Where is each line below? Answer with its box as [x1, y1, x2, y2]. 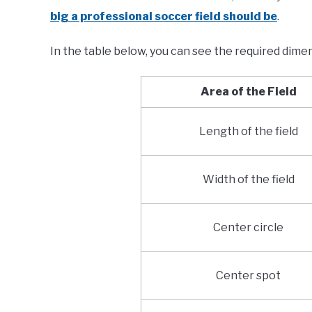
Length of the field [198, 125, 298, 139]
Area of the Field [200, 85, 297, 99]
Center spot [216, 269, 281, 283]
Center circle [213, 221, 284, 235]
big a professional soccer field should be [50, 10, 277, 24]
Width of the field [202, 173, 295, 187]
